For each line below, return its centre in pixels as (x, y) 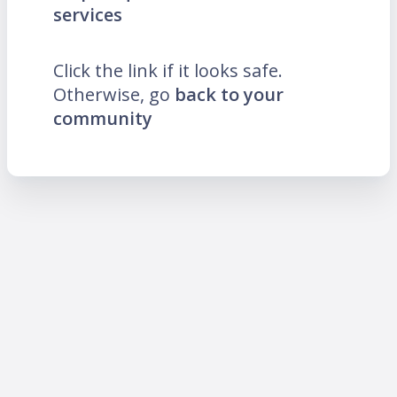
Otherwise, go (114, 94)
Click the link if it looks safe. (168, 70)
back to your (229, 94)
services (88, 14)
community (103, 118)
